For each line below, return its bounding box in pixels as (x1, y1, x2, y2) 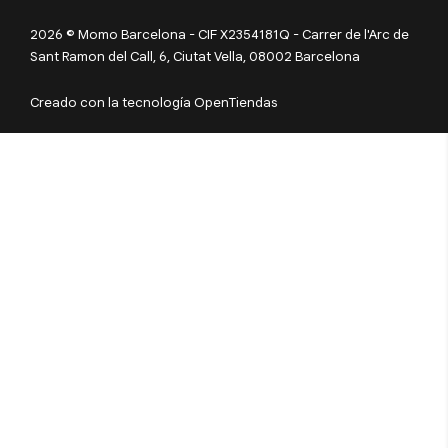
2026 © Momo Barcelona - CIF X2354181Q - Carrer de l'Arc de (30, 26, 409, 43)
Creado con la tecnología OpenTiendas (30, 94, 277, 111)
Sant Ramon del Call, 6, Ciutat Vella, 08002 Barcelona (30, 48, 360, 65)
